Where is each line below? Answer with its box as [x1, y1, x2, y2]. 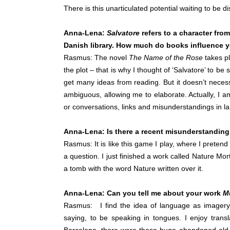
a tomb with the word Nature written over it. [64, 164, 203, 173]
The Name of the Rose [129, 53, 203, 62]
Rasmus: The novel [64, 53, 129, 62]
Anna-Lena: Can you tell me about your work [64, 189, 223, 198]
